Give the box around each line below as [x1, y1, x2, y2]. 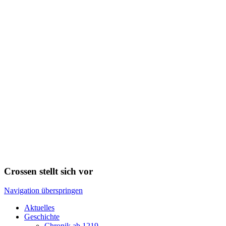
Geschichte [24, 212, 60, 221]
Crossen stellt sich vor [4, 165, 93, 177]
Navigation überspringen [4, 186, 83, 195]
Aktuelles [24, 203, 54, 212]
